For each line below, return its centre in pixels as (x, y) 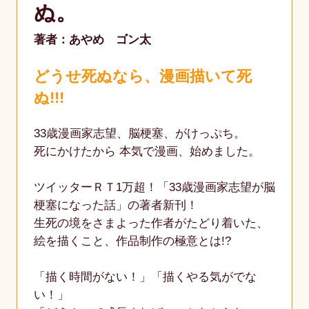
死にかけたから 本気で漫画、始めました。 (147, 152)
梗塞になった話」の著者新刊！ (116, 206)
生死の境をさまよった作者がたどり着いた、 (151, 223)
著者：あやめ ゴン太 (92, 40)
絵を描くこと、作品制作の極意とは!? (132, 241)
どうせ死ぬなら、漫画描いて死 (142, 77)
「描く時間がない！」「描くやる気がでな (145, 277)
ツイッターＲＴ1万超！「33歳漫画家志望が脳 (154, 188)
